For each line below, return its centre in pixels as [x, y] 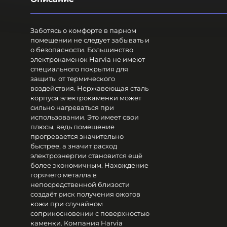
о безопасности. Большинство [82, 49]
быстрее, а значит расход [74, 146]
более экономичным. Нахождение [89, 165]
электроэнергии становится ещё [86, 155]
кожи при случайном [67, 203]
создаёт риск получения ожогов [85, 194]
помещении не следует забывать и [90, 40]
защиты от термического [73, 78]
